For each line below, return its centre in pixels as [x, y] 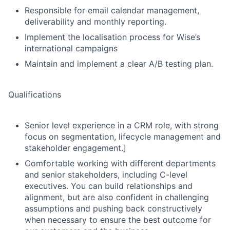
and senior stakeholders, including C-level [106, 175]
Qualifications [35, 94]
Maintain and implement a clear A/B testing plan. [119, 64]
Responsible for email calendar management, [112, 10]
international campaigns [71, 48]
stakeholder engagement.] [75, 148]
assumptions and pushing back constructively [113, 208]
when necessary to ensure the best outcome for [118, 220]
